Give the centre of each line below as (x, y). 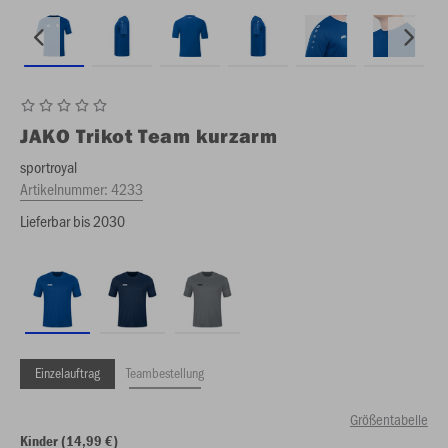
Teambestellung (165, 372)
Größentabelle (389, 419)
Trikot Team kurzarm (177, 135)
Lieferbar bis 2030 (72, 220)
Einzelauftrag (67, 372)
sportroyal (48, 166)
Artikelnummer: (65, 188)
